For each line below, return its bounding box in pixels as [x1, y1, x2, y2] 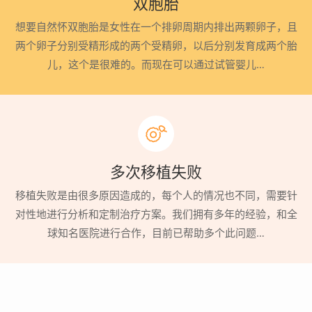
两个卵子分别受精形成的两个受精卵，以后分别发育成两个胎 [15, 38, 297, 52]
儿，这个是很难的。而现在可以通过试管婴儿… [47, 57, 265, 71]
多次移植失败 [110, 161, 202, 182]
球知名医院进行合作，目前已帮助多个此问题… [47, 226, 265, 240]
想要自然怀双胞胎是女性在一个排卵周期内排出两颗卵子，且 [15, 19, 297, 33]
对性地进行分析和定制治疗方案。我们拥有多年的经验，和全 [15, 207, 297, 221]
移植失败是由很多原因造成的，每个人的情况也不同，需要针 [15, 188, 297, 202]
